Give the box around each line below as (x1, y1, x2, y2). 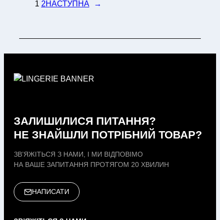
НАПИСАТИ (32, 188, 69, 196)
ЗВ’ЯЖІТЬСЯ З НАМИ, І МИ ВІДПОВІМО (14, 150, 143, 159)
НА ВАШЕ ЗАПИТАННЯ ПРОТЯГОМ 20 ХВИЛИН (14, 161, 169, 169)
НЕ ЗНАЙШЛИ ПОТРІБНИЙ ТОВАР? (14, 129, 202, 141)
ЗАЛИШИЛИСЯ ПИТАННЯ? (14, 115, 156, 128)
